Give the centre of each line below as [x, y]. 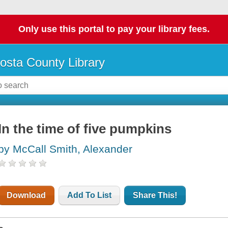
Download [26, 195]
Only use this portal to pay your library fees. [114, 29]
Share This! [155, 195]
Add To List [90, 195]
